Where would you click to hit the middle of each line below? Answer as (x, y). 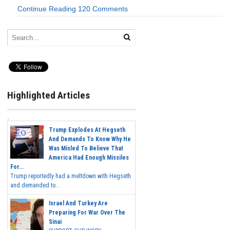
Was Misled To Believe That (86, 149)
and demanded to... (35, 186)
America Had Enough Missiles (89, 158)
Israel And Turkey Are (78, 204)
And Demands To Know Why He (90, 139)
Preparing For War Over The (87, 213)
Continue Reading (47, 9)
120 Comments (103, 9)
